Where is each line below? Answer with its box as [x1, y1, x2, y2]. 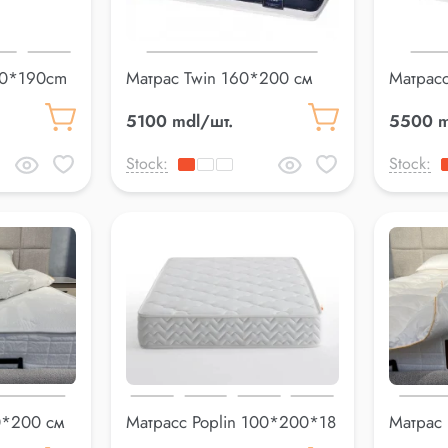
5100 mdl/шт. [125, 109, 233, 134]
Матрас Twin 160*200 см [125, 66, 312, 91]
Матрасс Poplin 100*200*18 [125, 409, 336, 434]
